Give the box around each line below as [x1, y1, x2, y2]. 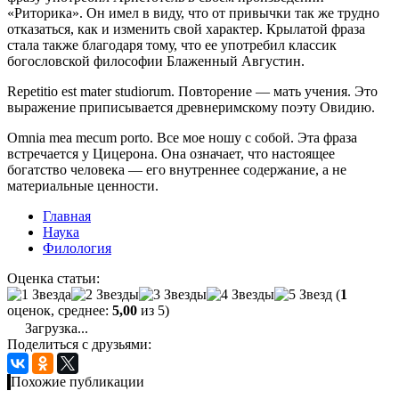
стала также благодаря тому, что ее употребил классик [7, 37, 337, 53]
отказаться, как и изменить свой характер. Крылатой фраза [7, 20, 365, 37]
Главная [43, 208, 91, 224]
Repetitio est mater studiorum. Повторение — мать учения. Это [7, 83, 378, 99]
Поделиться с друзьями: [7, 336, 151, 352]
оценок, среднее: [7, 302, 112, 318]
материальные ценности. [7, 177, 159, 193]
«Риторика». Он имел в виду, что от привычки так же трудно [7, 4, 379, 20]
